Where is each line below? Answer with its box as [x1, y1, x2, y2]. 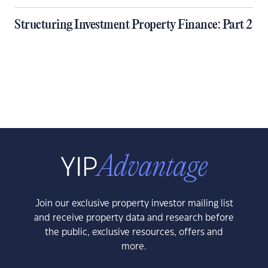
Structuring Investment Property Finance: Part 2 [14, 18, 252, 32]
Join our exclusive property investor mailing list [35, 199, 233, 208]
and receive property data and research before [34, 214, 234, 223]
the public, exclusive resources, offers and [45, 228, 223, 237]
